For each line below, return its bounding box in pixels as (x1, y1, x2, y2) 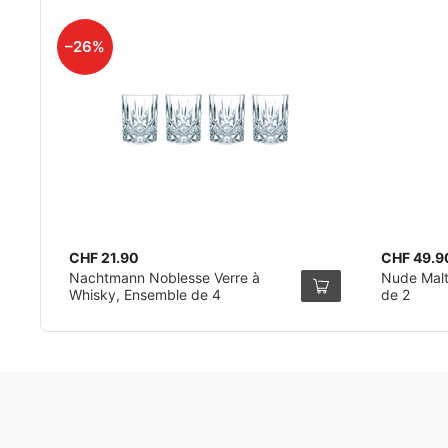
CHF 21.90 (69, 249, 139, 266)
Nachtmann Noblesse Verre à (69, 269, 260, 286)
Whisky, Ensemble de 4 (69, 286, 221, 303)
